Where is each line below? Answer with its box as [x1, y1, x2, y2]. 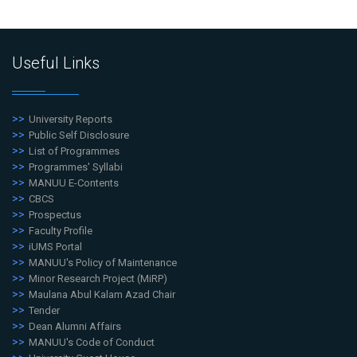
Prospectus [29, 209, 81, 222]
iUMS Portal [29, 241, 82, 253]
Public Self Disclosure [29, 129, 129, 142]
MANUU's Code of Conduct [29, 336, 155, 349]
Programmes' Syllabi [29, 161, 123, 174]
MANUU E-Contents [29, 177, 119, 190]
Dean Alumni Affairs [29, 320, 121, 333]
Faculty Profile [29, 225, 92, 237]
